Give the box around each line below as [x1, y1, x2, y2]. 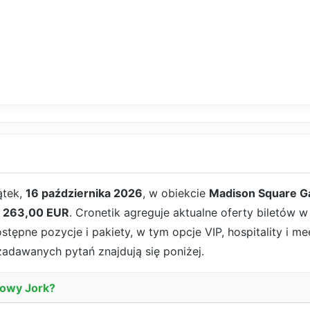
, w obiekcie [143, 186, 209, 201]
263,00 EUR [3, 206, 69, 220]
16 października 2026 [26, 186, 143, 201]
